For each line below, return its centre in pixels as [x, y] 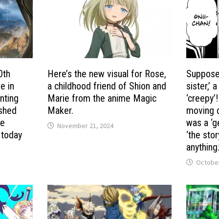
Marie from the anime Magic [102, 98]
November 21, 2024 [86, 125]
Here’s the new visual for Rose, [107, 74]
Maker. [61, 110]
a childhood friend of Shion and [107, 86]
